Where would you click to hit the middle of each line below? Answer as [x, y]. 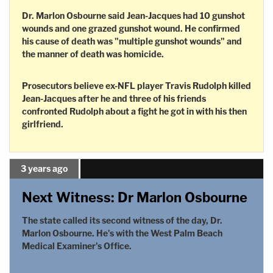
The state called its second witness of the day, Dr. [122, 220]
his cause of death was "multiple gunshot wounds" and [132, 41]
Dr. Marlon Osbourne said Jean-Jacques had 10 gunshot [133, 15]
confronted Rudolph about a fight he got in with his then [134, 111]
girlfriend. [43, 124]
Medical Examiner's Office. [77, 246]
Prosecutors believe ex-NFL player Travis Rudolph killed [136, 85]
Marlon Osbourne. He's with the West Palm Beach [122, 233]
